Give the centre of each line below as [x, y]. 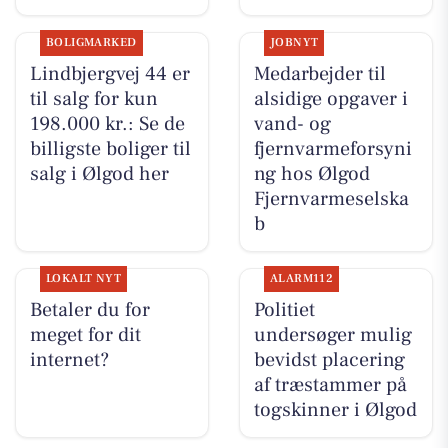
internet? [69, 360]
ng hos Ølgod [311, 174]
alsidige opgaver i [330, 99]
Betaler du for [89, 310]
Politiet [284, 310]
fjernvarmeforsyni [332, 149]
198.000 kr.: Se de [107, 124]
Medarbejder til [319, 74]
